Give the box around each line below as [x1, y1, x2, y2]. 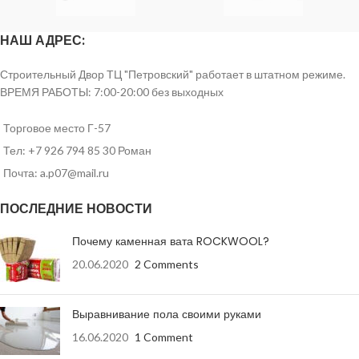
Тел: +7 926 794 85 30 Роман [3, 143, 151, 157]
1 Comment [135, 330, 193, 344]
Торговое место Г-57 [3, 121, 111, 135]
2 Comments [135, 257, 199, 271]
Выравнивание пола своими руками [72, 306, 261, 322]
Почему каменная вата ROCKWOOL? [72, 233, 269, 249]
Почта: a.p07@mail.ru [3, 166, 109, 179]
